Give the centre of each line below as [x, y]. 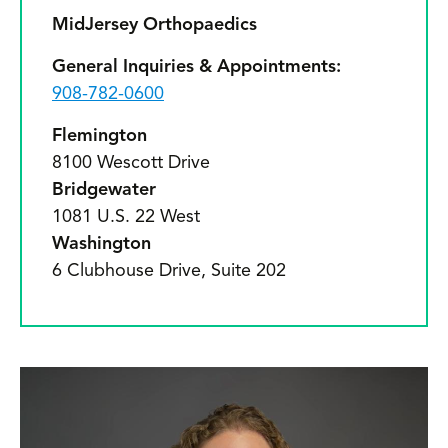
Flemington [99, 136]
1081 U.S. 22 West [126, 217]
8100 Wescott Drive [131, 163]
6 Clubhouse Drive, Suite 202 [169, 271]
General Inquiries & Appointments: [196, 67]
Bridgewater [104, 190]
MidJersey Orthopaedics [154, 25]
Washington [101, 244]
